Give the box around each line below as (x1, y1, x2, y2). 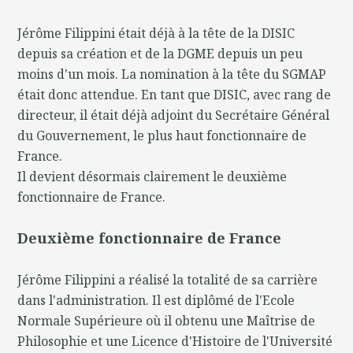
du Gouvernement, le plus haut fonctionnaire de (17, 127, 307, 145)
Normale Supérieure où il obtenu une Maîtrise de (17, 312, 316, 330)
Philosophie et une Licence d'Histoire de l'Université (17, 333, 333, 351)
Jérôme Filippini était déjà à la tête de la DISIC (17, 24, 295, 43)
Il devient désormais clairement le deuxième (17, 168, 288, 186)
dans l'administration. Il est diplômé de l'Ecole (17, 292, 295, 310)
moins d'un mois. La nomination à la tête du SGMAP (17, 65, 327, 84)
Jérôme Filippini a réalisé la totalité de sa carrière (17, 271, 318, 289)
